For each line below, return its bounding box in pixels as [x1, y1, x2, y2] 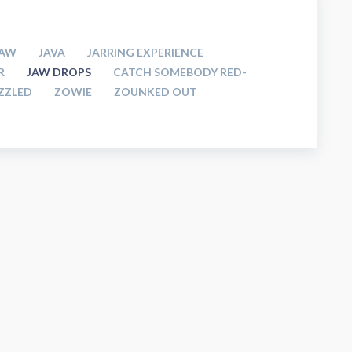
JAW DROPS [27, 65, 93, 79]
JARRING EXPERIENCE [87, 46, 203, 59]
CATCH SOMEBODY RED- [113, 65, 247, 79]
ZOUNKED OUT [114, 85, 197, 98]
